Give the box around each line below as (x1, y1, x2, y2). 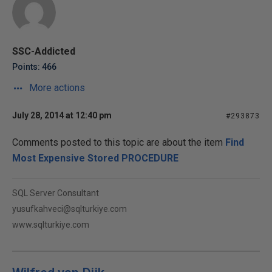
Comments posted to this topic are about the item (12, 137, 225, 148)
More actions (27, 82, 85, 93)
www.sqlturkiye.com (12, 220, 89, 229)
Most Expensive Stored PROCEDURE (12, 152, 178, 164)
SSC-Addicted (12, 46, 75, 57)
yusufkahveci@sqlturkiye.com (12, 204, 127, 214)
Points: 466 (12, 62, 56, 72)
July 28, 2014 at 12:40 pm (12, 110, 112, 120)
